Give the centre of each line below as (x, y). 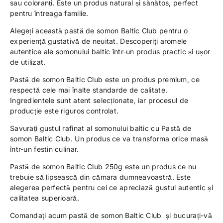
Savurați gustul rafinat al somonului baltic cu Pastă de (101, 128)
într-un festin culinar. (45, 149)
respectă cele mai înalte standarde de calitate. (89, 90)
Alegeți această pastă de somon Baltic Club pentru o (99, 31)
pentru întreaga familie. (49, 13)
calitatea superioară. (45, 198)
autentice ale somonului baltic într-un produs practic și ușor (110, 52)
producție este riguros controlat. (64, 111)
